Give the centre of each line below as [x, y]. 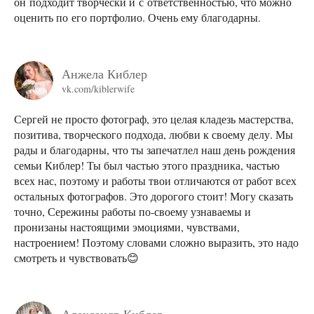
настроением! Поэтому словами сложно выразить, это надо [156, 242]
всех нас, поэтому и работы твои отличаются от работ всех [155, 180]
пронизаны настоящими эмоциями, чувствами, [127, 226]
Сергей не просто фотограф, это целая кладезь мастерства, [154, 118]
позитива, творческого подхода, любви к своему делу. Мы [153, 134]
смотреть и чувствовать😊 [76, 257]
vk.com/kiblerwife [98, 89]
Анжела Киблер [104, 74]
